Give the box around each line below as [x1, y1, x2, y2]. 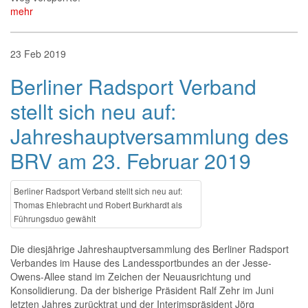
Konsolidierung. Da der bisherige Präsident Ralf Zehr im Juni [10, 283, 274, 297]
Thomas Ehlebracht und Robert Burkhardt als [14, 199, 182, 210]
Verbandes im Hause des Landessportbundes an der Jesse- [10, 256, 272, 269]
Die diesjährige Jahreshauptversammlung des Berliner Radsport [10, 242, 289, 256]
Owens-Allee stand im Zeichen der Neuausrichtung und [10, 269, 251, 283]
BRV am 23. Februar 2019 [10, 146, 251, 175]
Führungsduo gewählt [14, 212, 96, 224]
